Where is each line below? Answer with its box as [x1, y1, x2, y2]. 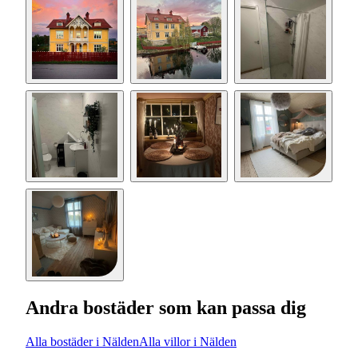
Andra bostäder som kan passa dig [26, 296, 306, 318]
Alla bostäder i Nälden [26, 334, 139, 348]
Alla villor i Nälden [139, 334, 237, 348]
